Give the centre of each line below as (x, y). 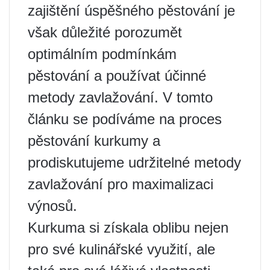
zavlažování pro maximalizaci (121, 184)
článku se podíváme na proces (125, 119)
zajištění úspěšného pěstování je (131, 11)
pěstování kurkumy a (94, 141)
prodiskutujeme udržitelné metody (134, 162)
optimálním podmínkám (102, 54)
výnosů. (52, 206)
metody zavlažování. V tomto (120, 97)
